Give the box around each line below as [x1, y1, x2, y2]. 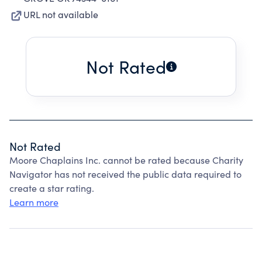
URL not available [23, 8, 98, 20]
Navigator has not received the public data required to [9, 168, 242, 180]
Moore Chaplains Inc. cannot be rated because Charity [9, 154, 243, 166]
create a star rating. [9, 182, 94, 194]
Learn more [9, 196, 58, 208]
